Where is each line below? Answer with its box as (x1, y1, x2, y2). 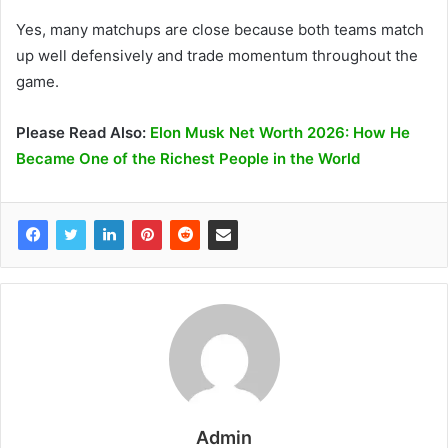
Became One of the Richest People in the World (16, 149, 360, 169)
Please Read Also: (16, 123, 150, 143)
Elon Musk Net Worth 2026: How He (150, 123, 410, 143)
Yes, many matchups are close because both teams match (16, 20, 424, 40)
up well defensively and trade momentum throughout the (16, 46, 418, 66)
